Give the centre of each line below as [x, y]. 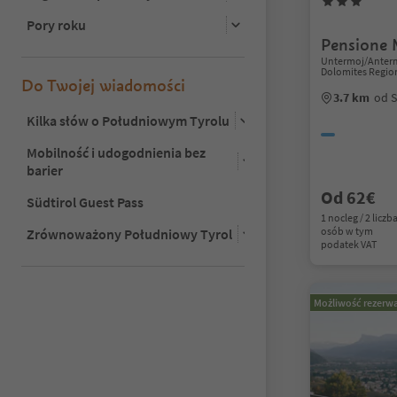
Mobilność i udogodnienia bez [116, 152]
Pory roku [56, 24]
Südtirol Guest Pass [85, 202]
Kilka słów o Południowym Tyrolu [128, 120]
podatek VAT [349, 244]
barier [45, 170]
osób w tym [347, 231]
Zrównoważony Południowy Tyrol [129, 234]
